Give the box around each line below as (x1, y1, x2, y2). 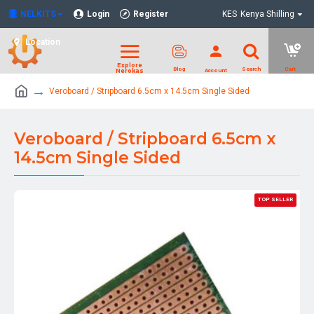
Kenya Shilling (240, 9, 294, 19)
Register (133, 9, 168, 19)
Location (25, 37, 60, 47)
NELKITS (20, 9, 56, 19)
